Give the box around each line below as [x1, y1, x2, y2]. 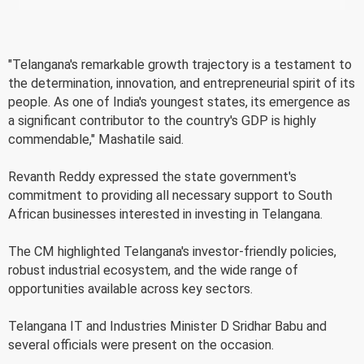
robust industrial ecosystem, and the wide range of [8, 262, 298, 278]
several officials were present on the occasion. [8, 336, 274, 353]
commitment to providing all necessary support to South [8, 187, 332, 203]
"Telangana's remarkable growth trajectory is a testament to [8, 56, 352, 72]
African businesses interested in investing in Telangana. [8, 206, 323, 222]
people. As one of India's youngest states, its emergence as [8, 93, 350, 110]
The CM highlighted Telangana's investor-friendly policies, [8, 243, 336, 259]
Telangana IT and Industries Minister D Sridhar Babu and [8, 318, 327, 334]
